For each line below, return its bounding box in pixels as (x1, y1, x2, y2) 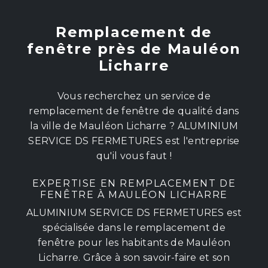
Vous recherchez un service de (57, 90, 211, 102)
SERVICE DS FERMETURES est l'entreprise (28, 135, 240, 147)
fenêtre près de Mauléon (27, 39, 241, 57)
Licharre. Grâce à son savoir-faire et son (38, 251, 230, 263)
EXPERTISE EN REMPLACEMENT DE (32, 177, 236, 189)
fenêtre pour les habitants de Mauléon (37, 236, 231, 248)
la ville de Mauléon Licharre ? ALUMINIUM (29, 120, 239, 132)
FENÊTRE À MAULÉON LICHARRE (40, 188, 228, 200)
